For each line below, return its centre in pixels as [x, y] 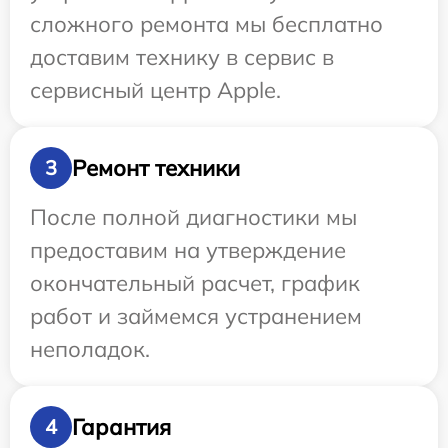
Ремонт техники [156, 167]
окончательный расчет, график [195, 283]
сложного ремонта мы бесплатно [206, 24]
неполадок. [90, 349]
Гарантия [121, 426]
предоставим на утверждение [188, 250]
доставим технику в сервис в [182, 57]
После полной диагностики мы [193, 217]
